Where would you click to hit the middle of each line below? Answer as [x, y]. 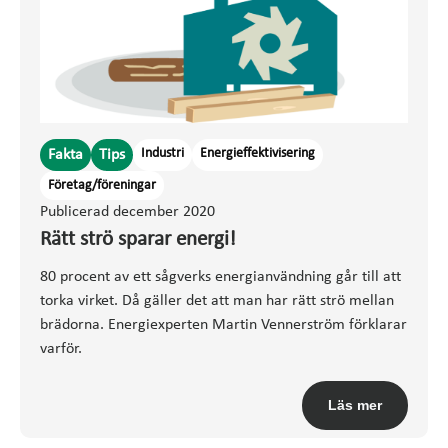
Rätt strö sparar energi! [138, 239]
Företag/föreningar [102, 185]
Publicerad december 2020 [127, 211]
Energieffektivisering [257, 153]
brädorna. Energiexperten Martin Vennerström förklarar [223, 324]
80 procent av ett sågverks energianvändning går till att [220, 276]
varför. [61, 348]
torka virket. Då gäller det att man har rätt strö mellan [217, 300]
